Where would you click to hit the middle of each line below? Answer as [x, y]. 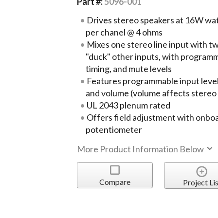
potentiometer [114, 129]
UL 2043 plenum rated [129, 105]
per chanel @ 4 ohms [124, 32]
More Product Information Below [141, 149]
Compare [115, 182]
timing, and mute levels [129, 68]
